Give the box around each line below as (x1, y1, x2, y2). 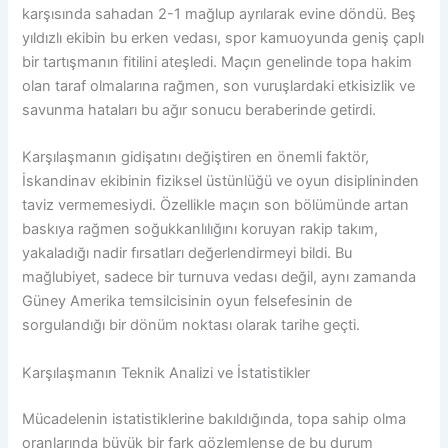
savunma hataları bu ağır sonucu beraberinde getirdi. (22, 100, 377, 119)
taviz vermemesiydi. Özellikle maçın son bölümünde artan (22, 196, 410, 215)
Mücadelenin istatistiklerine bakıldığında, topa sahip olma (22, 409, 407, 428)
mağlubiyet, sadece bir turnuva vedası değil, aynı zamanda (22, 268, 417, 287)
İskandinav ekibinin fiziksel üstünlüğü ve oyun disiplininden (22, 172, 420, 191)
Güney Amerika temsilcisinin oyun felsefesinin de (22, 292, 353, 311)
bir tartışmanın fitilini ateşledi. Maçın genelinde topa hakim (22, 52, 413, 71)
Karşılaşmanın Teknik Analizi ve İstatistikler (22, 363, 311, 382)
